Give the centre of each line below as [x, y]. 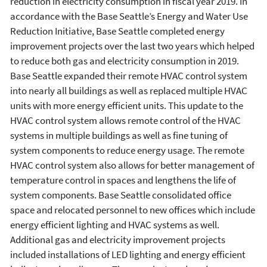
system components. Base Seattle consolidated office [121, 195]
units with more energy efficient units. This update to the [127, 105]
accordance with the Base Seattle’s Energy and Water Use [129, 16]
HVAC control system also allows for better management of [132, 165]
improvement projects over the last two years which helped [132, 46]
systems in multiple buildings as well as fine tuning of [119, 135]
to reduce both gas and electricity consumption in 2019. [125, 60]
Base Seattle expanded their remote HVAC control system [129, 75]
